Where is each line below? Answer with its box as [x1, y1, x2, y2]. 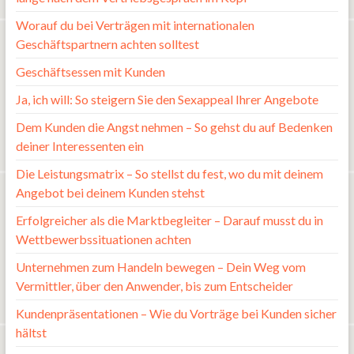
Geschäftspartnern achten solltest [15, 36, 199, 51]
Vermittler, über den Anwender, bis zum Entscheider [15, 277, 293, 293]
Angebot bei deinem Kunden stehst [15, 184, 205, 200]
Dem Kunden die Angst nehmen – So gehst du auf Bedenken [15, 119, 333, 134]
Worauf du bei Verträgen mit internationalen [15, 17, 254, 32]
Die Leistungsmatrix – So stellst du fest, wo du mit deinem [15, 165, 323, 181]
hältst [15, 324, 47, 340]
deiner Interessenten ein [15, 137, 144, 153]
